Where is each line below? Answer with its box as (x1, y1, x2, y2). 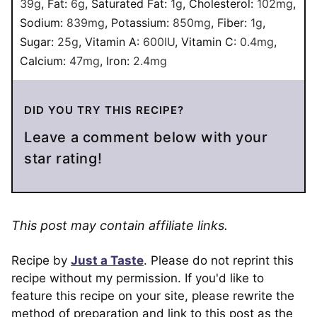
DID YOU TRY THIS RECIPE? (33, 103, 184, 117)
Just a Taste (71, 253, 144, 267)
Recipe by (11, 253, 71, 267)
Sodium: (20, 15, 67, 30)
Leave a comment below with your (24, 128, 33, 146)
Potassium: (111, 15, 173, 30)
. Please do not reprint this (144, 253, 294, 267)
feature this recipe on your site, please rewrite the (11, 288, 294, 303)
